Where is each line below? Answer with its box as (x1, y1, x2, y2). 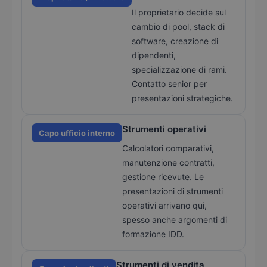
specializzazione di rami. (132, 64, 227, 75)
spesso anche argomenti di (122, 215, 227, 225)
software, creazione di (132, 36, 218, 46)
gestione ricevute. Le (122, 172, 204, 182)
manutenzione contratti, (122, 157, 215, 168)
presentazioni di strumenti (122, 186, 223, 197)
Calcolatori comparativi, (122, 143, 214, 154)
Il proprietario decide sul (132, 7, 226, 18)
